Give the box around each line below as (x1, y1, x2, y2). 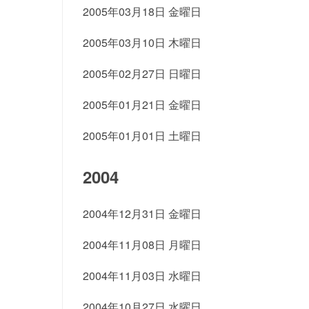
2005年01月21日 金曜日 (82, 97, 201, 112)
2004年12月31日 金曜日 (82, 206, 201, 221)
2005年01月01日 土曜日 (82, 128, 201, 143)
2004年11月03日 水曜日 (82, 268, 201, 283)
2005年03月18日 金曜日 (82, 3, 201, 19)
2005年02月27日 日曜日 (82, 66, 201, 81)
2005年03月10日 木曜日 (82, 34, 201, 50)
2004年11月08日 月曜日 (82, 237, 201, 252)
